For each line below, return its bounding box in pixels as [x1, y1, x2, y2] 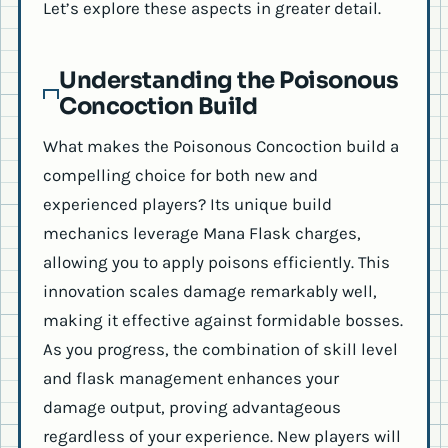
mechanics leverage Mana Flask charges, [43, 223, 361, 244]
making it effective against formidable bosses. [43, 310, 403, 331]
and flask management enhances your [43, 368, 339, 389]
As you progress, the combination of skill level [43, 339, 398, 360]
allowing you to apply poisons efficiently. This [43, 252, 390, 273]
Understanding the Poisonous [59, 65, 399, 95]
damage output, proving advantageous [43, 397, 341, 418]
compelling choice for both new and [43, 165, 318, 186]
